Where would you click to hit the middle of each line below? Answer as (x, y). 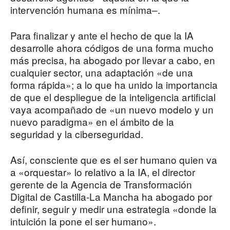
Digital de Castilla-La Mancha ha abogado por (111, 197)
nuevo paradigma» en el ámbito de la (92, 122)
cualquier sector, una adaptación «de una (102, 72)
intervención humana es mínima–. (85, 10)
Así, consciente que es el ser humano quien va (114, 160)
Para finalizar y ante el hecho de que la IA (102, 35)
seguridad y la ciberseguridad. (77, 134)
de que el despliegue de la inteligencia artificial (113, 97)
